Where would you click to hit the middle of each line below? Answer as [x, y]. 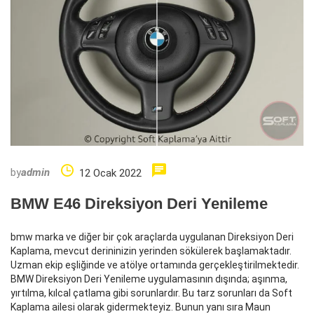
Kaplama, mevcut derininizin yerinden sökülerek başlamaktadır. [151, 251]
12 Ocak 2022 [110, 173]
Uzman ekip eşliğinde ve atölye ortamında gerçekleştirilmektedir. [155, 265]
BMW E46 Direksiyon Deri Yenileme [139, 204]
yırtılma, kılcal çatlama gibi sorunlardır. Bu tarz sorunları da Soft [151, 293]
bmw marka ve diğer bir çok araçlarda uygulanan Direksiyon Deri [152, 237]
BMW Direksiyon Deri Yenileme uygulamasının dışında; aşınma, [149, 279]
